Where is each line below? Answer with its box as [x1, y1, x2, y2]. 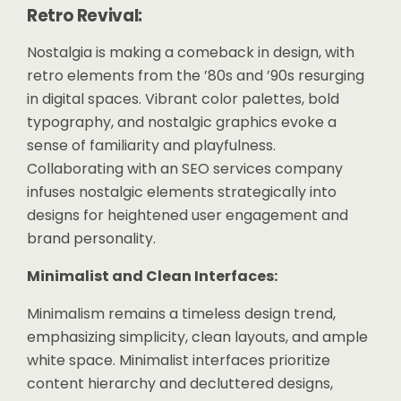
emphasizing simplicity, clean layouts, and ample [27, 327, 368, 347]
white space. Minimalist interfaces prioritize [27, 350, 330, 371]
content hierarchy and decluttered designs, [27, 373, 333, 394]
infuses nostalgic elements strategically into [27, 182, 337, 202]
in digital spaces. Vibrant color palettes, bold [27, 89, 339, 109]
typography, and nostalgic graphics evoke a [27, 112, 337, 132]
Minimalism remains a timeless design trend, [27, 303, 336, 324]
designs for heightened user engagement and [27, 205, 348, 226]
